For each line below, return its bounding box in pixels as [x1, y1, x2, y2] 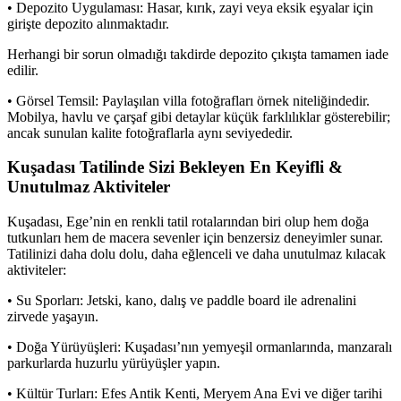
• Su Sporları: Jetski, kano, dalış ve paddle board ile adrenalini [7, 293, 356, 309]
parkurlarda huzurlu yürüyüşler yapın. [7, 355, 220, 371]
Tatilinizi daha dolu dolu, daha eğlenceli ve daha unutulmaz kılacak [7, 246, 386, 262]
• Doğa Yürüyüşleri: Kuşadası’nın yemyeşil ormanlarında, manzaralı [7, 339, 392, 355]
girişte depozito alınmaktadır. [7, 15, 169, 31]
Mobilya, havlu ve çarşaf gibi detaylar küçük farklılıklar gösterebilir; [7, 108, 390, 124]
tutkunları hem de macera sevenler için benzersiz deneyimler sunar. [7, 230, 383, 246]
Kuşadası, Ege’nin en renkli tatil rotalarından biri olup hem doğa [7, 214, 369, 230]
